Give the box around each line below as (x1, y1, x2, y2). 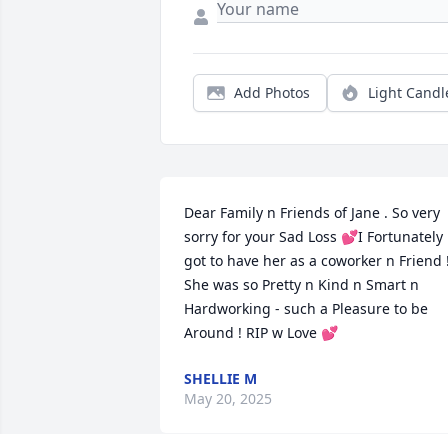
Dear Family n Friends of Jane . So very (184, 203, 440, 223)
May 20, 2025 (184, 389, 272, 409)
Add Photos (234, 83, 310, 103)
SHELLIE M (184, 369, 257, 389)
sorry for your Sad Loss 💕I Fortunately (184, 227, 443, 247)
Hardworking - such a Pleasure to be (184, 299, 428, 319)
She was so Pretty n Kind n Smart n (184, 275, 419, 295)
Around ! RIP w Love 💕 (184, 323, 338, 343)
